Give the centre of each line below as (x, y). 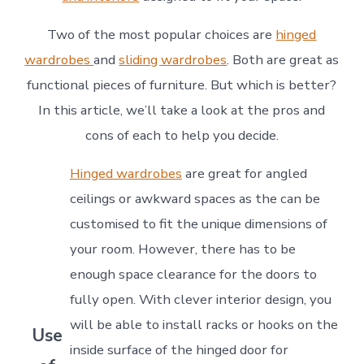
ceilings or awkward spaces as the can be (195, 198)
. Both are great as (283, 59)
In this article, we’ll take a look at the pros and (182, 110)
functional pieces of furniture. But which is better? (182, 84)
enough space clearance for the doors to (193, 274)
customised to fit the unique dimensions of (198, 223)
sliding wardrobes (173, 59)
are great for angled (244, 173)
